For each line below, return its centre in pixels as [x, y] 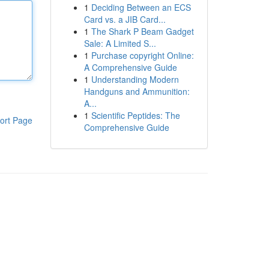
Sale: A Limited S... [120, 43]
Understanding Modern [135, 79]
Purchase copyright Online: [142, 55]
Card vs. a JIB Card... [125, 19]
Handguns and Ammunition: [137, 91]
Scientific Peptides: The [135, 115]
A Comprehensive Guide [130, 67]
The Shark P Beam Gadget [142, 31]
